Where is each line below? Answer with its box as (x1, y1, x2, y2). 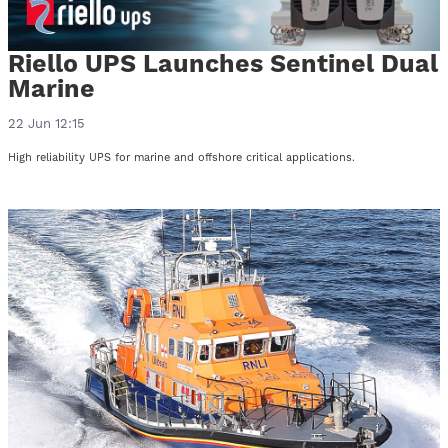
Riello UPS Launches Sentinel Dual (8, 49, 438, 79)
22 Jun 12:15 (8, 116, 85, 132)
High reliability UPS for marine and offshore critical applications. (8, 151, 355, 165)
